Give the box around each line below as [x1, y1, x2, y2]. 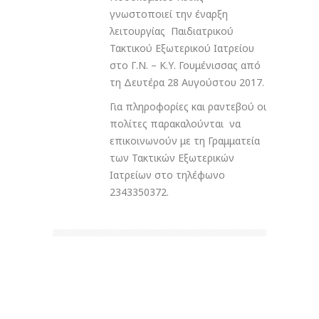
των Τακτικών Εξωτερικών [110, 151, 234, 165]
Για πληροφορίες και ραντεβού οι [110, 100, 266, 114]
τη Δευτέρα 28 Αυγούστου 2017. [110, 75, 264, 90]
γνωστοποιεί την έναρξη [110, 7, 228, 21]
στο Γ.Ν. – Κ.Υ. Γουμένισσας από [110, 58, 261, 73]
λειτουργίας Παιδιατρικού [110, 24, 234, 38]
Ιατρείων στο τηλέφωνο [110, 168, 225, 182]
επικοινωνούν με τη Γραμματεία [110, 134, 260, 148]
